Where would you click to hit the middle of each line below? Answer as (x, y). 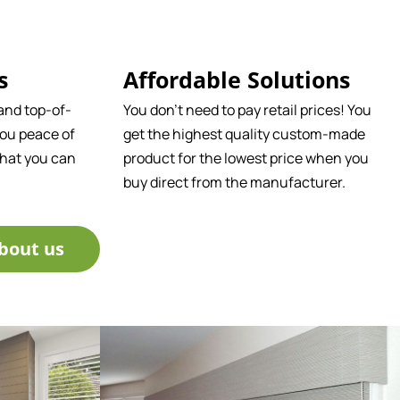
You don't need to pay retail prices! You (248, 110)
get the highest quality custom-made (245, 134)
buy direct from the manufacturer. (235, 183)
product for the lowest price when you (246, 158)
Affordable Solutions (237, 80)
